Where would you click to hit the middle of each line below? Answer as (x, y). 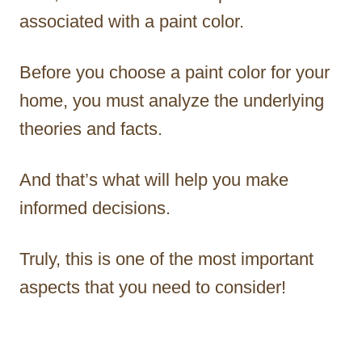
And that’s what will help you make (154, 180)
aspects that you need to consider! (153, 288)
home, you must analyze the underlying (172, 101)
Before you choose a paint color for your (175, 73)
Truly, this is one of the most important (166, 259)
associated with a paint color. (132, 22)
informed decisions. (95, 208)
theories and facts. (91, 129)
